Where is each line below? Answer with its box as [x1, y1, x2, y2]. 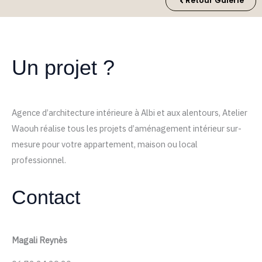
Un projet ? [12, 55, 115, 80]
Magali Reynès [12, 234, 67, 246]
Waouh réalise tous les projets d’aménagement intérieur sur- [12, 123, 242, 135]
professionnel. [12, 154, 66, 166]
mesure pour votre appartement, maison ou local [12, 139, 198, 150]
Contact [12, 185, 80, 208]
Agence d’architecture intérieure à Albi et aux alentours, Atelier [12, 107, 247, 119]
